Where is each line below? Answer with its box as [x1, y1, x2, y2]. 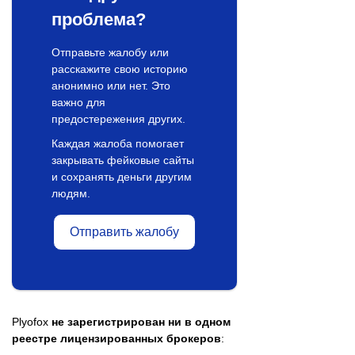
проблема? [52, 9, 146, 29]
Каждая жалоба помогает [52, 136, 184, 150]
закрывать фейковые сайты [52, 153, 194, 166]
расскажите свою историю [52, 62, 188, 75]
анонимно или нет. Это [52, 78, 170, 92]
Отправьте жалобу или [52, 45, 169, 59]
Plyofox [12, 315, 52, 328]
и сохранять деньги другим [52, 170, 192, 183]
